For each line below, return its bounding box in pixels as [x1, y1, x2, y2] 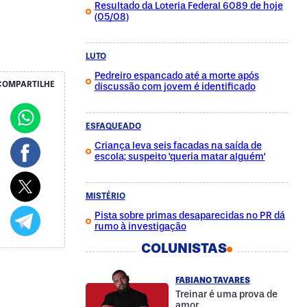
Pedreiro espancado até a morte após [94, 70, 259, 82]
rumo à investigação [94, 221, 186, 232]
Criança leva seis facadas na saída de [94, 140, 262, 151]
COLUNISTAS [140, 240, 227, 256]
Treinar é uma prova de [175, 288, 278, 300]
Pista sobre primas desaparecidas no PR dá [94, 210, 285, 221]
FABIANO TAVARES [175, 275, 250, 285]
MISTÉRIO [85, 191, 125, 201]
